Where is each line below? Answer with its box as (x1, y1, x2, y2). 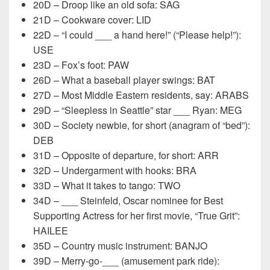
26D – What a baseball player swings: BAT (33, 72, 215, 87)
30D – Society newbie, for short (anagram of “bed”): (33, 118, 250, 132)
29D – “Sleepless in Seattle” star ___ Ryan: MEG (33, 102, 242, 117)
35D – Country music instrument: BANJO (33, 238, 207, 253)
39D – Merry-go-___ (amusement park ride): (33, 253, 219, 268)
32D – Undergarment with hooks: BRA (33, 163, 196, 177)
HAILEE (33, 223, 68, 237)
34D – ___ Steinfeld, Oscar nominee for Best (33, 193, 223, 207)
